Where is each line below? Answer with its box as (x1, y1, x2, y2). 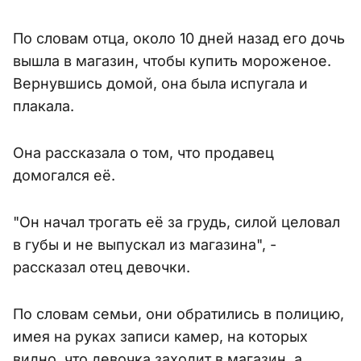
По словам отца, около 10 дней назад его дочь (13, 30, 345, 48)
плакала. (13, 98, 78, 115)
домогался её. (13, 167, 115, 185)
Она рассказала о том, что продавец (13, 144, 274, 162)
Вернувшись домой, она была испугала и (13, 75, 308, 93)
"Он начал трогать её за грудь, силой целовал (13, 214, 340, 231)
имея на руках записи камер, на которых (13, 328, 308, 346)
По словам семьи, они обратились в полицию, (13, 305, 344, 323)
